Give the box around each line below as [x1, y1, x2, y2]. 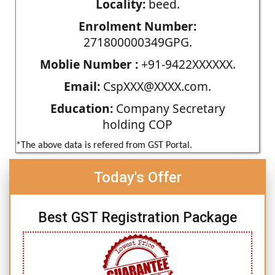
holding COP [103, 115, 172, 133]
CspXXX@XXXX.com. [100, 77, 211, 95]
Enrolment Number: [79, 17, 196, 34]
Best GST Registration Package [38, 209, 237, 226]
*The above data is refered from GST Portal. [16, 140, 192, 150]
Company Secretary [112, 99, 225, 117]
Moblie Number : [39, 55, 138, 72]
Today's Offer [93, 168, 182, 186]
